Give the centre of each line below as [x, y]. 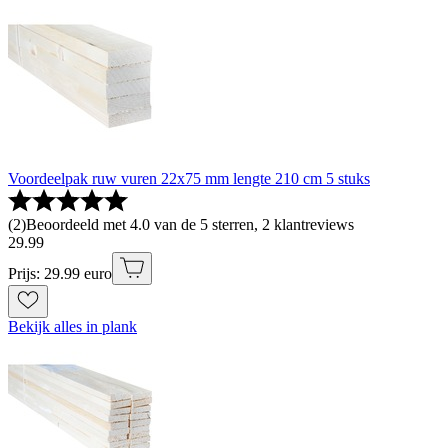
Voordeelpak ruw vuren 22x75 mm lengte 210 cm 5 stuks [189, 179]
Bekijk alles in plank [72, 327]
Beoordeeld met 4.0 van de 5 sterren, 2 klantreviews [190, 225]
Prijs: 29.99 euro [60, 274]
